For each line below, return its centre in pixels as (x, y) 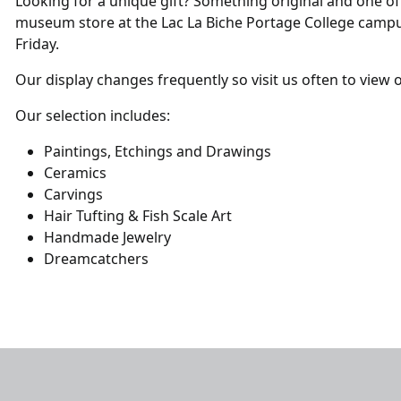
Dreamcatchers (96, 258)
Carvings (73, 194)
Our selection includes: (93, 115)
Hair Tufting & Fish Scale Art (138, 215)
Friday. (37, 43)
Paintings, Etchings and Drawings (158, 151)
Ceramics (75, 172)
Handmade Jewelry (107, 237)
